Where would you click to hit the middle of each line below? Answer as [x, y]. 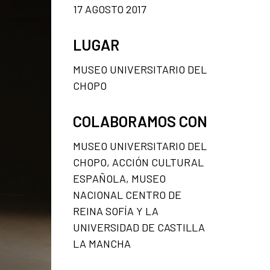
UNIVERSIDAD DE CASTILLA [139, 227]
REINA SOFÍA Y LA [116, 211]
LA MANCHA [102, 243]
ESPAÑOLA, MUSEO [119, 178]
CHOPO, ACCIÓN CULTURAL [138, 162]
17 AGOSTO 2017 [110, 9]
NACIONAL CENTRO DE [127, 194]
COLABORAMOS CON [140, 121]
